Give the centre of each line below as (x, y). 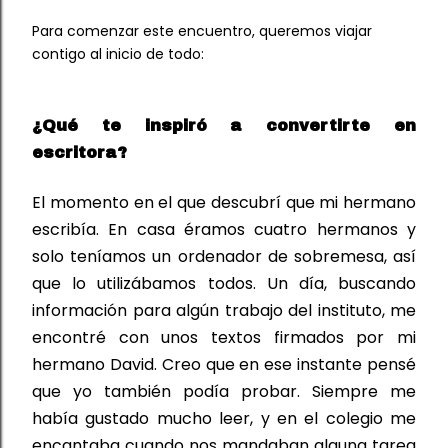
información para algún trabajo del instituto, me (224, 310)
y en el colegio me (334, 418)
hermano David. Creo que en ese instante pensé (224, 364)
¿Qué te (88, 125)
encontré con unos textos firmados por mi (224, 337)
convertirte (318, 125)
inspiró (175, 125)
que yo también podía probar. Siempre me (224, 391)
